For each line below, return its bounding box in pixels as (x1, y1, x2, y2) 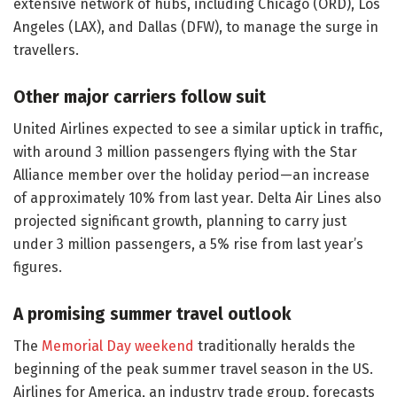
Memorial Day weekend (42, 338, 194, 355)
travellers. (13, 42, 79, 59)
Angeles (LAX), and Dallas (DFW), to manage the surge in (13, 19, 378, 36)
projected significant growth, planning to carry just (13, 213, 346, 230)
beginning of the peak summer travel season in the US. (13, 361, 373, 378)
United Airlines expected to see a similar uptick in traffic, (13, 121, 383, 138)
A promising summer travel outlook (13, 303, 292, 324)
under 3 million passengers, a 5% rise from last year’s (13, 236, 363, 253)
